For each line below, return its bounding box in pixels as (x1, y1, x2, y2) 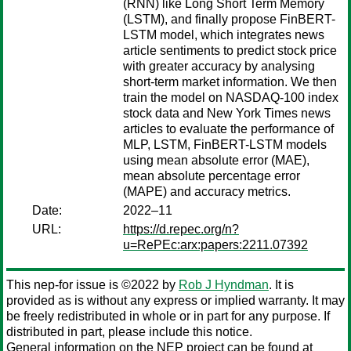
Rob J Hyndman (179, 278, 269, 291)
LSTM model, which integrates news (123, 28, 324, 42)
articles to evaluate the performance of (123, 122, 334, 136)
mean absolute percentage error (123, 169, 300, 183)
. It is (269, 278, 294, 291)
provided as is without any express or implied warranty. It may (6, 294, 345, 307)
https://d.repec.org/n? (123, 223, 239, 236)
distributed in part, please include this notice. (6, 325, 252, 338)
